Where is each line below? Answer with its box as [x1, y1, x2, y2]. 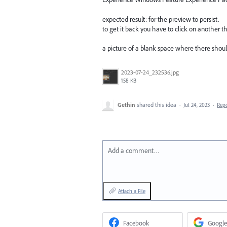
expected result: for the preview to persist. [102, 14, 219, 24]
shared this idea [137, 101, 178, 109]
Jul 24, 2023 [183, 101, 210, 109]
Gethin [118, 101, 135, 109]
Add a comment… [108, 146, 160, 156]
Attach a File [118, 187, 145, 195]
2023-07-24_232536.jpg [121, 68, 179, 77]
